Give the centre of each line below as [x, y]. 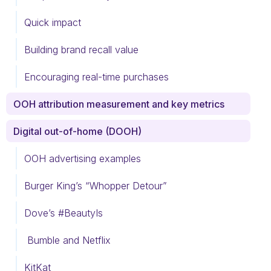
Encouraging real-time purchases [98, 77]
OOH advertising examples [83, 158]
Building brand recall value [83, 49]
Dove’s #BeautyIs [65, 213]
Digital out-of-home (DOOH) [77, 131]
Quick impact [53, 22]
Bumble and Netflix [67, 240]
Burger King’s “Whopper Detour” [97, 185]
